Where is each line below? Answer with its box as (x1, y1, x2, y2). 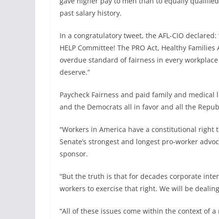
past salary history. (60, 8, 122, 18)
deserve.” (60, 67, 90, 77)
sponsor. (60, 149, 88, 159)
